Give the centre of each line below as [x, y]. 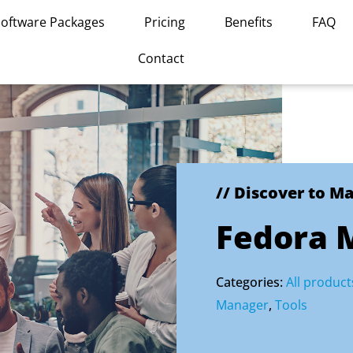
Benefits [249, 22]
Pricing [165, 22]
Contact [161, 58]
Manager [242, 305]
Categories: [251, 282]
